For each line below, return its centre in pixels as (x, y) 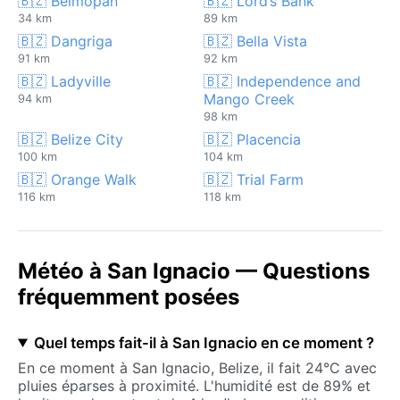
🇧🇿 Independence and (282, 81)
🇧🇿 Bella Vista (255, 41)
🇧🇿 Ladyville (64, 81)
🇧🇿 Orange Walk (77, 179)
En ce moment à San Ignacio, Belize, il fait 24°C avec (197, 367)
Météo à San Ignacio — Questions (194, 271)
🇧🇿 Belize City (71, 139)
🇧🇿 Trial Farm (254, 179)
